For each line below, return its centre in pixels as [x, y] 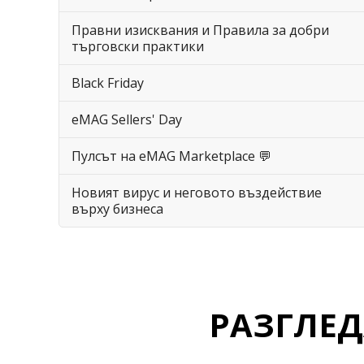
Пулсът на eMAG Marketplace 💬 [171, 156]
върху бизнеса [117, 209]
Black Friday [108, 83]
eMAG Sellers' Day [127, 119]
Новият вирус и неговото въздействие [197, 193]
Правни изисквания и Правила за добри [200, 30]
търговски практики [138, 46]
